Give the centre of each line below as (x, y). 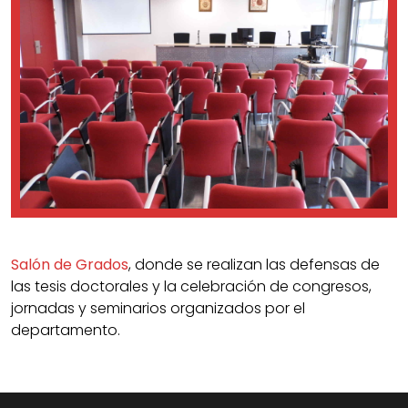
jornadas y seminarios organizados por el (158, 308)
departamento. (66, 330)
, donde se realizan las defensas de (254, 265)
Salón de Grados (70, 265)
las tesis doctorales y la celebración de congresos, (191, 286)
